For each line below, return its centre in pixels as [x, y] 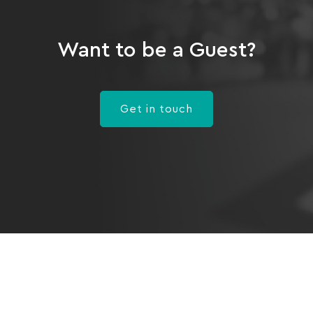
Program [29, 283]
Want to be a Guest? [156, 51]
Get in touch [156, 109]
